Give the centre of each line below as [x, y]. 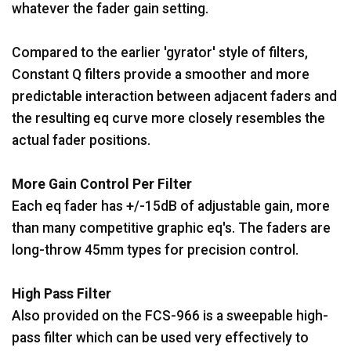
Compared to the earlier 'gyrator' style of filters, [160, 52]
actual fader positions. [81, 140]
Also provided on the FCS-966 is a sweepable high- [170, 315]
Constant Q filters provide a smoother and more [161, 74]
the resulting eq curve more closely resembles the [168, 118]
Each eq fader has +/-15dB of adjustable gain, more [171, 206]
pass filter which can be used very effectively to [160, 337]
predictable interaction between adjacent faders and [174, 96]
